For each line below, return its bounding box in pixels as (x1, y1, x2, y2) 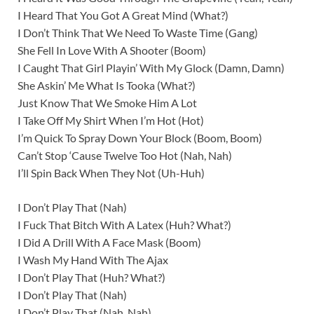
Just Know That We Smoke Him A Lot (18, 96, 197, 110)
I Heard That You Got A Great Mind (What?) (18, 8, 228, 22)
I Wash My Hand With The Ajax (18, 253, 168, 267)
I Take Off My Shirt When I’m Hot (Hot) (18, 114, 204, 128)
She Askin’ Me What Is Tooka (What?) (18, 78, 196, 93)
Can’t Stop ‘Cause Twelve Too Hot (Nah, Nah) (18, 149, 232, 163)
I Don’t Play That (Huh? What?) (18, 271, 165, 285)
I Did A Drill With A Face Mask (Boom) (18, 235, 201, 250)
